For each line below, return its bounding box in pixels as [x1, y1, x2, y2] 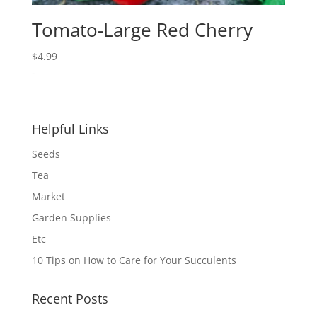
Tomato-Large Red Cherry [31, 17, 253, 43]
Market [31, 190, 65, 204]
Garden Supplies [31, 211, 111, 225]
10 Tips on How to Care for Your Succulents [31, 253, 236, 267]
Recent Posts [31, 290, 108, 308]
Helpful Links [31, 120, 109, 138]
